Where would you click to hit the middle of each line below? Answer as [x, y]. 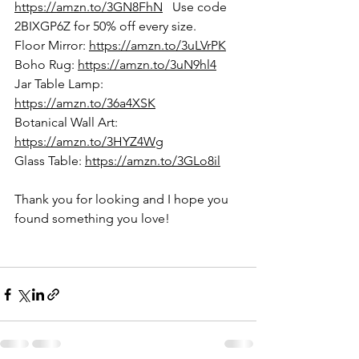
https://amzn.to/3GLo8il [153, 161]
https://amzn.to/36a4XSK [85, 103]
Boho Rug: [46, 65]
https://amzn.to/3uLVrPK [157, 45]
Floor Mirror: [50, 45]
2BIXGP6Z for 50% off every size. [105, 26]
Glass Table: [50, 161]
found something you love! [92, 218]
